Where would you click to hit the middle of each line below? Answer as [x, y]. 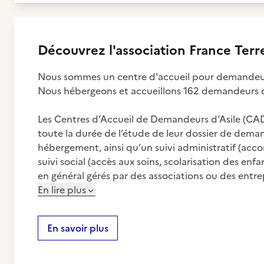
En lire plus [62, 190]
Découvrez [73, 50]
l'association [147, 50]
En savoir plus [78, 228]
